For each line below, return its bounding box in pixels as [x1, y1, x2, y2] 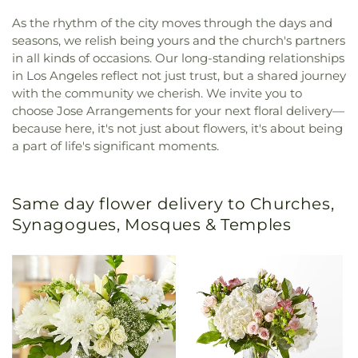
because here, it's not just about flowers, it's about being [12, 120, 343, 136]
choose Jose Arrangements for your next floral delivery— [12, 102, 344, 118]
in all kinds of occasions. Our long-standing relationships [12, 50, 344, 66]
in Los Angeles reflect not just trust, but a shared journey [12, 67, 346, 83]
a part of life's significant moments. [12, 137, 219, 153]
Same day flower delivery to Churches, [12, 193, 335, 213]
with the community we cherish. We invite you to [12, 85, 302, 101]
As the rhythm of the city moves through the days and [12, 14, 332, 30]
